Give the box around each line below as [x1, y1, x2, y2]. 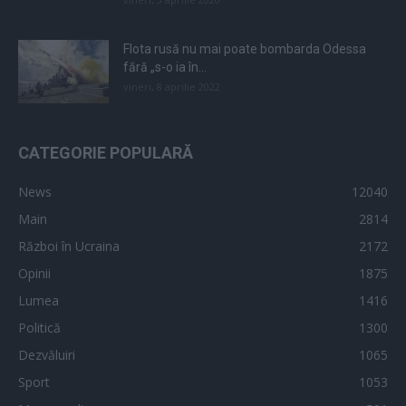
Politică [18, 318, 61, 336]
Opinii [18, 264, 51, 282]
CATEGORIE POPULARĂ [18, 142, 193, 162]
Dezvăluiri [18, 345, 75, 363]
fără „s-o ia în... [123, 59, 207, 74]
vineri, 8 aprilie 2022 [123, 79, 220, 93]
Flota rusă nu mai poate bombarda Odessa [123, 41, 366, 56]
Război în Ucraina [18, 237, 120, 255]
